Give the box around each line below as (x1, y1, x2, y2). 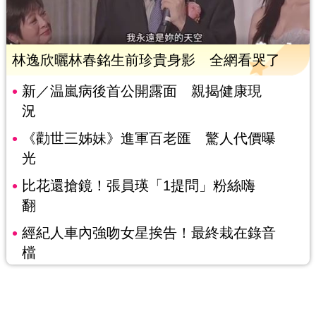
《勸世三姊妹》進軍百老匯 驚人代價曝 (21, 130, 276, 147)
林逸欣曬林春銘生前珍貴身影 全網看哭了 (11, 52, 280, 68)
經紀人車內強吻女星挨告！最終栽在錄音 (21, 225, 276, 241)
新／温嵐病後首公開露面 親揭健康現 (21, 83, 262, 99)
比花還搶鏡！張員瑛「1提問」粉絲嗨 (21, 178, 255, 194)
